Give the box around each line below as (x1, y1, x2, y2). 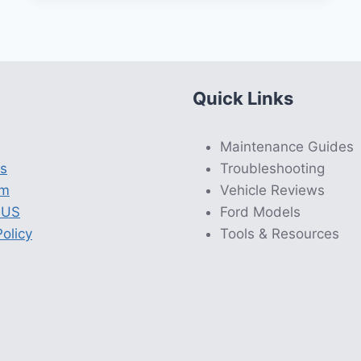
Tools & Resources (220, 226, 339, 242)
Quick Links (193, 88, 293, 109)
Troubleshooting (220, 160, 325, 176)
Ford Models (220, 204, 301, 220)
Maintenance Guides (220, 139, 354, 155)
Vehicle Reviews (220, 182, 325, 198)
